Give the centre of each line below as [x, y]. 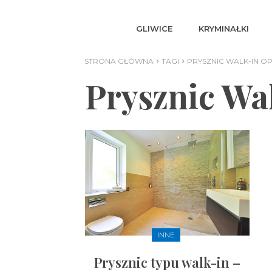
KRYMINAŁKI [224, 28]
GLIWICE [155, 28]
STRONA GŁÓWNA [119, 61]
